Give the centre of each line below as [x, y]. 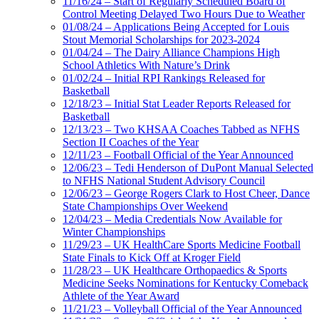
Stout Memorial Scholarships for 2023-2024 [161, 40]
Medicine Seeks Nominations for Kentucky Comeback [185, 283]
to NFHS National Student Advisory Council [164, 181]
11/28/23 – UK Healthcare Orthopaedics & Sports [175, 271]
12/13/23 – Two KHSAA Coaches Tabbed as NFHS [181, 130]
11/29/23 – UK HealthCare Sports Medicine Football [182, 245]
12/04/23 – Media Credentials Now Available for [172, 219]
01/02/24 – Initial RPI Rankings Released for [164, 78]
